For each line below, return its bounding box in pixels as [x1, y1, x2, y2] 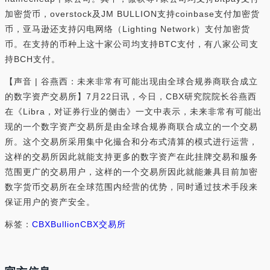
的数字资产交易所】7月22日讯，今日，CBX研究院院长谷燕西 [5, 92, 257, 102]
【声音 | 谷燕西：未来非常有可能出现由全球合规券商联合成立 [5, 77, 258, 87]
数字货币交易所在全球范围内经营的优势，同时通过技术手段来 [5, 182, 258, 192]
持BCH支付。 [5, 54, 60, 64]
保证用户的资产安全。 [5, 197, 95, 207]
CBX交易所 [80, 219, 126, 230]
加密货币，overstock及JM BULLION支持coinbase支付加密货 [5, 9, 260, 19]
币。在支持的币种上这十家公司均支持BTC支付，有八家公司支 [5, 39, 259, 49]
